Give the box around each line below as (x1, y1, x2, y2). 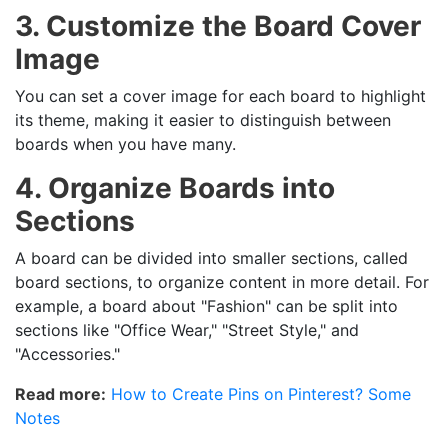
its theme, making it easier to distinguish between (15, 109, 391, 130)
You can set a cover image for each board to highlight (15, 85, 426, 106)
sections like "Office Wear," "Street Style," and (15, 319, 359, 340)
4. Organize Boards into (15, 170, 335, 205)
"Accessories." (15, 343, 120, 364)
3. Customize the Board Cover (15, 8, 421, 43)
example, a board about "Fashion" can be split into (15, 295, 398, 316)
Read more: (15, 383, 106, 404)
